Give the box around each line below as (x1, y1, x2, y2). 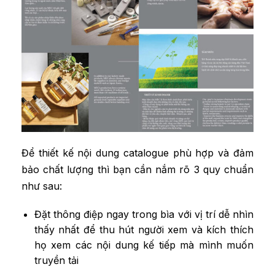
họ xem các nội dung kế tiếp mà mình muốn (34, 239, 254, 252)
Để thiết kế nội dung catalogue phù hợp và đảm (21, 146, 254, 159)
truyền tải (34, 254, 79, 267)
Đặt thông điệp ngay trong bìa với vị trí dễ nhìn (34, 208, 254, 221)
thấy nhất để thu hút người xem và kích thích (34, 223, 254, 236)
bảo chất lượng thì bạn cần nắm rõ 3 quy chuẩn (21, 163, 254, 176)
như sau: (21, 179, 62, 192)
